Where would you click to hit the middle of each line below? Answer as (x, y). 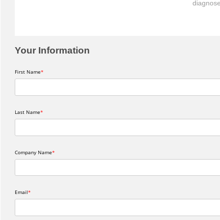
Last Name (27, 112)
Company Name (33, 152)
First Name (28, 72)
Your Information (52, 50)
